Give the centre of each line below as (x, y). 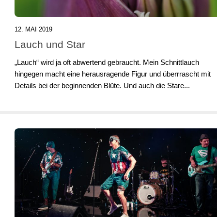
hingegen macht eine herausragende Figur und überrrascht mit (113, 74)
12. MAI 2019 (33, 30)
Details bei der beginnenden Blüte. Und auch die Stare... (102, 86)
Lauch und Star (50, 45)
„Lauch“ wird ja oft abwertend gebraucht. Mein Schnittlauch (107, 62)
